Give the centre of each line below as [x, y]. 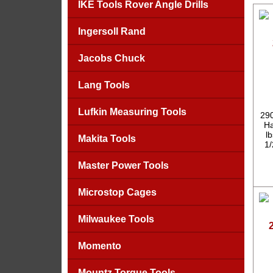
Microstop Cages [117, 192]
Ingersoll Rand [112, 31]
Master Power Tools [123, 165]
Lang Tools [104, 85]
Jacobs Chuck [111, 58]
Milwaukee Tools [116, 219]
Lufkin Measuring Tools [132, 112]
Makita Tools [107, 139]
